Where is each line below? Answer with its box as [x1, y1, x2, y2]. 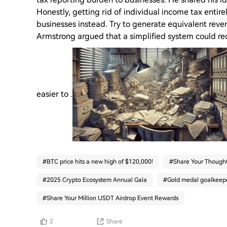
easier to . [36, 89, 72, 99]
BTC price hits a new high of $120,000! [47, 158, 153, 166]
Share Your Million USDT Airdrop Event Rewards [47, 195, 178, 202]
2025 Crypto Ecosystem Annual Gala [47, 176, 147, 184]
